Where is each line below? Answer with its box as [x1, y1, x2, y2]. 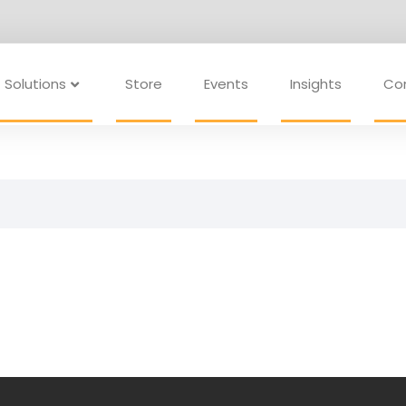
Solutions [4, 74, 66, 93]
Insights [289, 74, 342, 93]
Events [203, 74, 248, 93]
